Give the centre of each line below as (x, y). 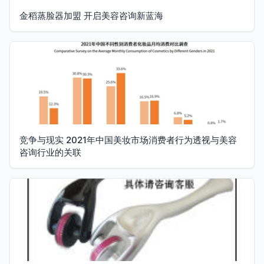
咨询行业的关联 (50, 152)
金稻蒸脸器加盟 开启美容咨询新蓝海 (91, 16)
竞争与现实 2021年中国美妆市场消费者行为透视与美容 (128, 140)
